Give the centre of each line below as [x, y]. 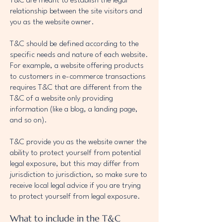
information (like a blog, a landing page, [74, 110]
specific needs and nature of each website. [79, 55]
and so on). [33, 120]
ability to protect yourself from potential [75, 153]
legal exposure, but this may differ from [75, 164]
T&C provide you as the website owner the [78, 142]
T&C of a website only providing [61, 99]
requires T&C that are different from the [76, 88]
